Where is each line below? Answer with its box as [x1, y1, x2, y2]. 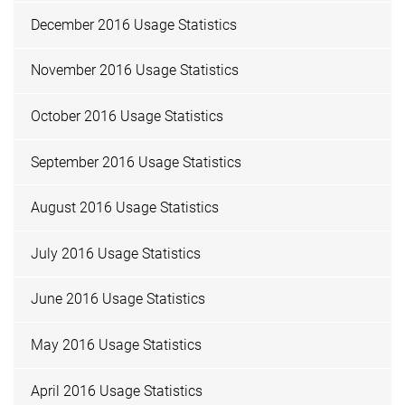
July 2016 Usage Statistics [31, 244, 202, 262]
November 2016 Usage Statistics [31, 61, 240, 80]
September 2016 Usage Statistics [31, 153, 242, 171]
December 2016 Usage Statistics [31, 15, 238, 33]
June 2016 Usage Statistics [31, 290, 206, 308]
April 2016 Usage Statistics [31, 381, 203, 400]
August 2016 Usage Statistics [31, 199, 220, 217]
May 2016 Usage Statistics [31, 336, 202, 354]
